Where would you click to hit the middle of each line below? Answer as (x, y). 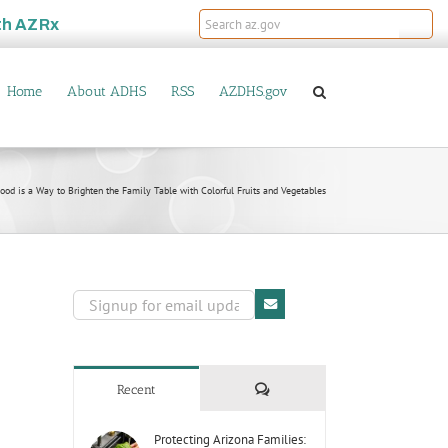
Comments (298, 389)
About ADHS (106, 91)
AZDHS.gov (253, 91)
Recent (136, 390)
